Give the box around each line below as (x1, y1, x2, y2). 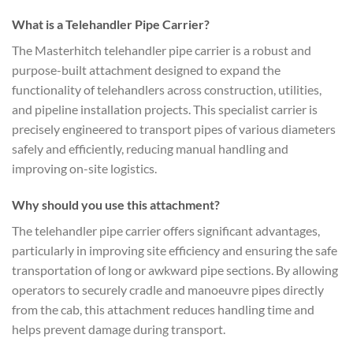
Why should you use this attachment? (12, 196, 220, 212)
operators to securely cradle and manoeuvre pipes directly (12, 281, 324, 297)
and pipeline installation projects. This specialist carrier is (12, 102, 318, 117)
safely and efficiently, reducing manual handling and (12, 141, 288, 156)
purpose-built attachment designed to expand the (12, 62, 281, 77)
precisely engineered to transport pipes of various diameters (12, 121, 336, 136)
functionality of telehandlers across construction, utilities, (12, 82, 321, 97)
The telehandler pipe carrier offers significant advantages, (12, 222, 320, 238)
